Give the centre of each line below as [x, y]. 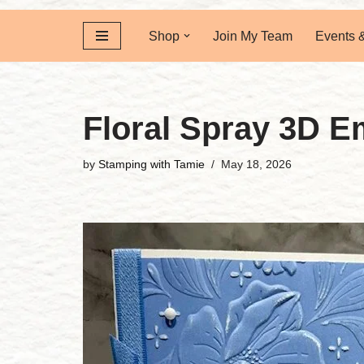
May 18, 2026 [256, 164]
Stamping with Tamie [152, 164]
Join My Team [253, 36]
